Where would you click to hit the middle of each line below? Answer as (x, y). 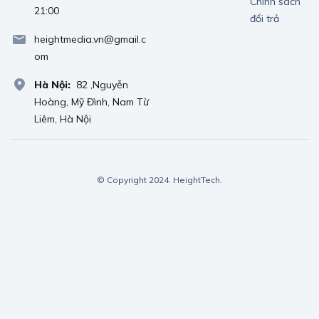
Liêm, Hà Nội (63, 119)
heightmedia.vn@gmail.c (90, 39)
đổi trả (265, 19)
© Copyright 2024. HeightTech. (159, 180)
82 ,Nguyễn (102, 85)
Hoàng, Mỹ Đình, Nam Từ (91, 102)
